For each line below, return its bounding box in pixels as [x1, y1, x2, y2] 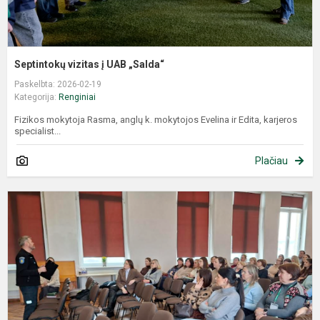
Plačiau [255, 154, 288, 166]
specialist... [14, 125, 61, 136]
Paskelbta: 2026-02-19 [14, 79, 101, 89]
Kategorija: [14, 91, 59, 102]
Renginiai [59, 91, 96, 102]
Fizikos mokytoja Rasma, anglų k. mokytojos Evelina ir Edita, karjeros [14, 114, 297, 125]
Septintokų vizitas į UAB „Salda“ [14, 58, 164, 70]
